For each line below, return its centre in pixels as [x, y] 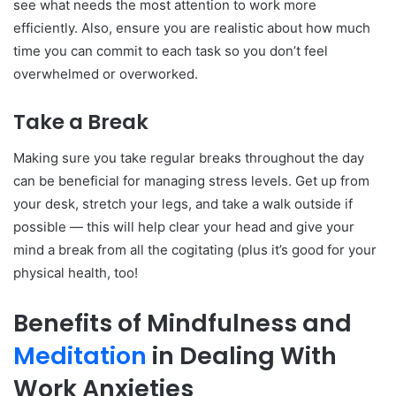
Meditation [80, 355]
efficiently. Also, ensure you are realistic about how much [192, 28]
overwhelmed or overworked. [106, 74]
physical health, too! [76, 272]
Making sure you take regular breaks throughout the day [189, 157]
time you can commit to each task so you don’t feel [171, 51]
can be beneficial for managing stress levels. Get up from [191, 180]
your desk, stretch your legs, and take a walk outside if [183, 203]
